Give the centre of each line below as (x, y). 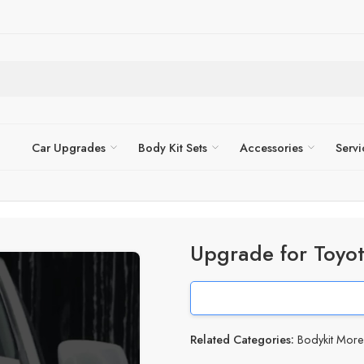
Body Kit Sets (173, 147)
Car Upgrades (69, 147)
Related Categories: (242, 339)
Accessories (271, 147)
